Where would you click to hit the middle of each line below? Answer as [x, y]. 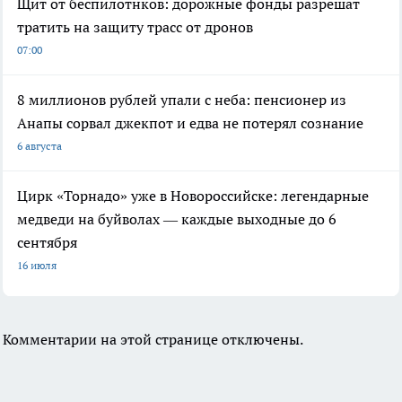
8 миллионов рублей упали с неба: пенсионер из [182, 99]
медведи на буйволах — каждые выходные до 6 [177, 218]
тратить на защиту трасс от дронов [135, 26]
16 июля [37, 265]
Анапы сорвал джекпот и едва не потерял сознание [190, 122]
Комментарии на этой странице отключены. [153, 339]
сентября [47, 242]
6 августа [39, 145]
